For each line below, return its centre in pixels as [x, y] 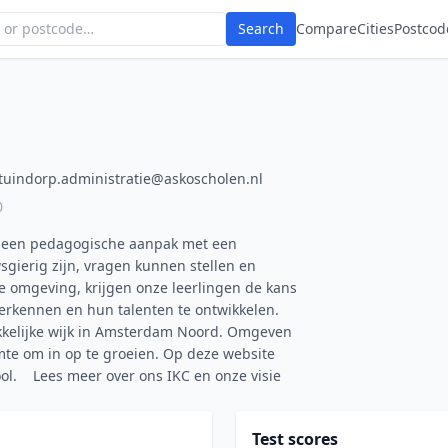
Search [261, 28]
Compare [326, 28]
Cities [375, 28]
